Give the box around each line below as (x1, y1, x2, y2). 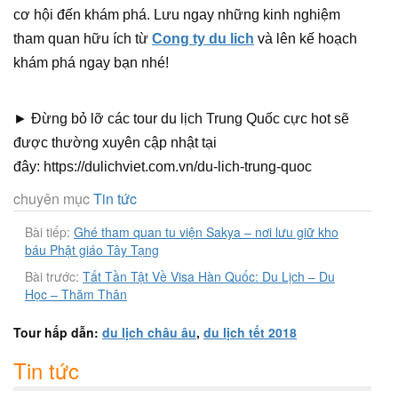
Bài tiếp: (25, 223, 74, 241)
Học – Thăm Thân (25, 285, 127, 303)
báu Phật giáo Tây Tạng (25, 241, 159, 259)
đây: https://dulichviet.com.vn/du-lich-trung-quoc (13, 159, 312, 174)
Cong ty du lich (152, 31, 254, 46)
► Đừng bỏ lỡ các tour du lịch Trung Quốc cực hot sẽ (13, 111, 349, 126)
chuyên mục (13, 188, 90, 209)
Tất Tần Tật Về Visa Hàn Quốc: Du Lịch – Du (83, 267, 335, 285)
